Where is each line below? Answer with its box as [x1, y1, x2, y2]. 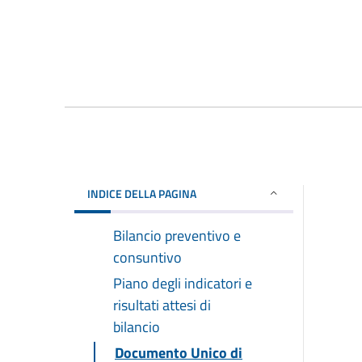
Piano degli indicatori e [113, 271, 252, 294]
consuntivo [113, 246, 182, 268]
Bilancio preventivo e [113, 224, 241, 246]
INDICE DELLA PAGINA [87, 184, 196, 202]
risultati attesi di [113, 293, 211, 316]
